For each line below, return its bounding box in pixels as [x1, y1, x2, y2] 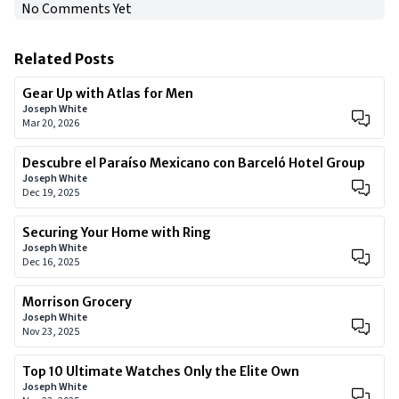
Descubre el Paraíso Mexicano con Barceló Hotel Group [22, 155, 365, 171]
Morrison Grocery [22, 294, 132, 310]
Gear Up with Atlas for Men [22, 85, 193, 102]
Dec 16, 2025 [22, 255, 79, 270]
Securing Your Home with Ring [22, 224, 211, 240]
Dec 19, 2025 [22, 185, 79, 200]
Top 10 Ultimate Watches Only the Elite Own [22, 363, 299, 379]
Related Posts [14, 50, 114, 68]
